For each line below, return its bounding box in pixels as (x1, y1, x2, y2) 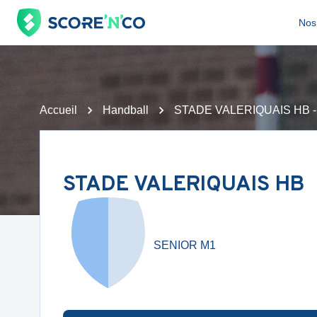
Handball (103, 104, 149, 116)
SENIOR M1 (154, 238, 216, 251)
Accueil (40, 104, 77, 116)
